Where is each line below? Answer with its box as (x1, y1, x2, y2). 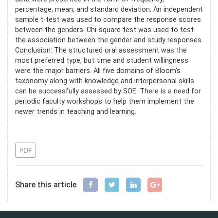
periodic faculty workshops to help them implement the (15, 97, 194, 106)
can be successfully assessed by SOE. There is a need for (15, 87, 201, 95)
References (22, 125, 60, 134)
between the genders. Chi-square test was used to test (15, 25, 194, 34)
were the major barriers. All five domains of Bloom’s (15, 66, 181, 75)
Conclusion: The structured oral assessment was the (15, 46, 187, 54)
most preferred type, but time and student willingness (15, 56, 188, 65)
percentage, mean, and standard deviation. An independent (15, 5, 203, 14)
